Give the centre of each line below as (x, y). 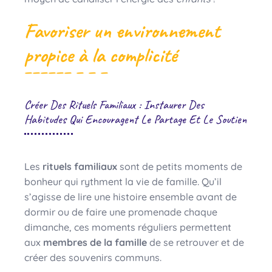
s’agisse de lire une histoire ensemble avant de (131, 196)
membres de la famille (95, 242)
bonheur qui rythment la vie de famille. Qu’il (123, 181)
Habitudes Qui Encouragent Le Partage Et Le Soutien (135, 119)
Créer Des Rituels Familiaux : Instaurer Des (114, 104)
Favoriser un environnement (122, 30)
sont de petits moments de (180, 166)
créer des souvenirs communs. (93, 257)
